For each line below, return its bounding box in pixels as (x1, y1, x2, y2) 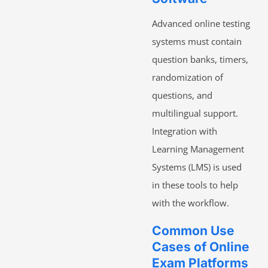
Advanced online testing (152, 17, 250, 29)
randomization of (152, 71, 223, 83)
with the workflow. (152, 196, 229, 209)
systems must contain (152, 35, 242, 47)
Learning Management (152, 142, 244, 155)
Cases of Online (152, 239, 249, 254)
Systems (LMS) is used (152, 160, 242, 173)
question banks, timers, (152, 53, 248, 65)
